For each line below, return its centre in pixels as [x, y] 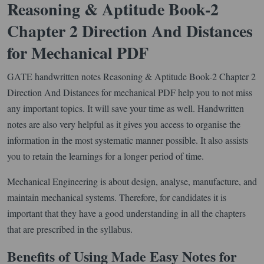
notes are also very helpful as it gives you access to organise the [124, 124]
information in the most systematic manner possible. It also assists [128, 140]
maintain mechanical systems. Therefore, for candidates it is [117, 197]
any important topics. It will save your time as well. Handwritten [126, 108]
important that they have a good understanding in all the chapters [126, 213]
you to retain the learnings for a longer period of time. [105, 156]
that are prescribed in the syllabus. [70, 229]
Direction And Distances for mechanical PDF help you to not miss [130, 92]
